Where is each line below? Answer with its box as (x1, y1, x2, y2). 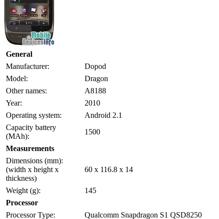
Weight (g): (6, 186, 41, 195)
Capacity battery (6, 123, 56, 131)
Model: (6, 74, 28, 83)
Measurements (6, 144, 54, 153)
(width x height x (6, 165, 59, 174)
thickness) (6, 174, 37, 182)
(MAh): (6, 131, 29, 140)
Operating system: (6, 110, 62, 119)
